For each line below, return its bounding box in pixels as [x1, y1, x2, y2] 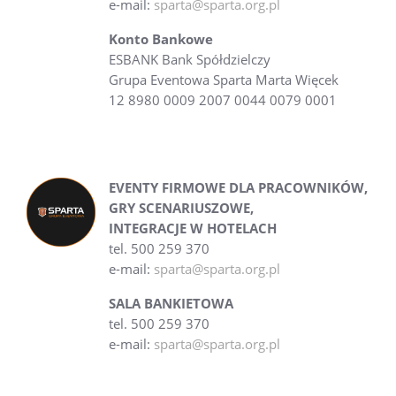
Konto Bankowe [108, 30, 213, 48]
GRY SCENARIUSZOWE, [108, 199, 254, 217]
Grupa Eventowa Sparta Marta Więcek [108, 71, 339, 88]
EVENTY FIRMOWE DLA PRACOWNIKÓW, [108, 179, 368, 196]
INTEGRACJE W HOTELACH [108, 219, 277, 237]
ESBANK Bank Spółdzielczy [108, 50, 270, 68]
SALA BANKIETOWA [108, 294, 233, 312]
